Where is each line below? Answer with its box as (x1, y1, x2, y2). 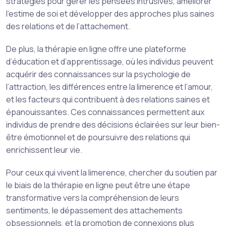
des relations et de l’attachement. (6, 21, 130, 32)
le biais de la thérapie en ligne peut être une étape (6, 180, 190, 191)
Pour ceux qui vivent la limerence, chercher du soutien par (6, 167, 217, 178)
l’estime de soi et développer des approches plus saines (6, 8, 214, 19)
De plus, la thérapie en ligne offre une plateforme (6, 43, 186, 54)
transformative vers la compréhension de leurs (6, 192, 179, 203)
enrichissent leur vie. (6, 144, 82, 155)
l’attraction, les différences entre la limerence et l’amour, (6, 81, 213, 92)
